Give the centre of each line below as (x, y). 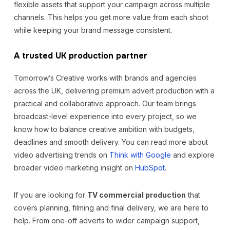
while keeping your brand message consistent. (93, 30)
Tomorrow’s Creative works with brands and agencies (105, 78)
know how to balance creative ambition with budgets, (104, 129)
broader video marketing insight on (74, 168)
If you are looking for (50, 195)
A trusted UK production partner (80, 56)
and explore (193, 155)
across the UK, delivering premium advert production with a (114, 91)
